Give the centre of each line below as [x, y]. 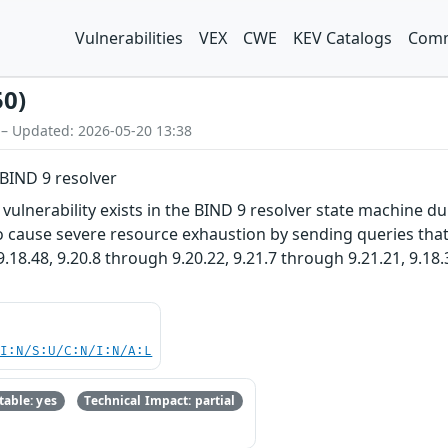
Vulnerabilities [129, 38]
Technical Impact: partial [160, 401]
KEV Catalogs [342, 38]
